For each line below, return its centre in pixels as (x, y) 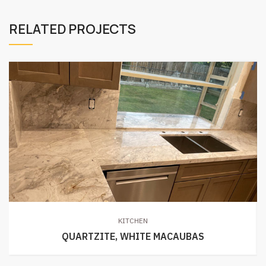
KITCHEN (133, 220)
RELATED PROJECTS (72, 29)
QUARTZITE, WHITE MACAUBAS (133, 236)
